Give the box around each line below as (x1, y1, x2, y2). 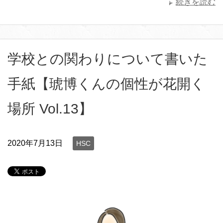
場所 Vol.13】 (7, 101, 93, 116)
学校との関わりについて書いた (7, 51, 208, 67)
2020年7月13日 (7, 138, 63, 147)
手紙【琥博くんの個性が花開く (7, 76, 205, 92)
